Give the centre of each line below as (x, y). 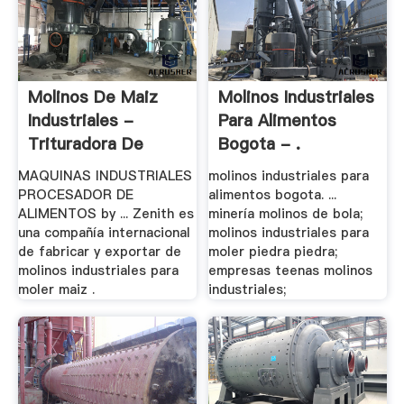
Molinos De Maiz (92, 97)
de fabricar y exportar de (99, 251)
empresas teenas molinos (291, 270)
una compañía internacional (104, 232)
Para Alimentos (278, 121)
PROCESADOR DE (75, 194)
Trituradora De (85, 144)
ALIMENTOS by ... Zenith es (106, 213)
